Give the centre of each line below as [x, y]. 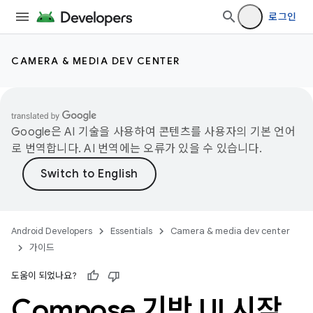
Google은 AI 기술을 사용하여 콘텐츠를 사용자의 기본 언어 [153, 132]
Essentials [131, 231]
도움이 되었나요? [44, 276]
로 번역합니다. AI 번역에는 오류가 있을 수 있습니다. [137, 149]
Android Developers [52, 231]
